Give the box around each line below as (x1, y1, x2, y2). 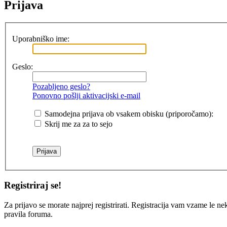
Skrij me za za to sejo (43, 119, 112, 128)
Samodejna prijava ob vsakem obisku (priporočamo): (43, 109, 213, 118)
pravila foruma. (4, 210, 53, 219)
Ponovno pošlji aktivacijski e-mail (32, 91, 140, 100)
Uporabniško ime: (12, 34, 69, 43)
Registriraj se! (4, 180, 61, 191)
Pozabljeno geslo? (32, 82, 90, 91)
